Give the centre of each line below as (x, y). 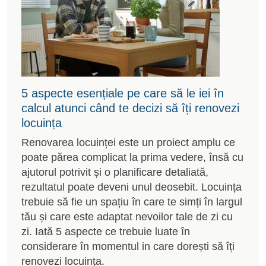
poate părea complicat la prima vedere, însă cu (132, 157)
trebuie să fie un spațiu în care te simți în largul (132, 202)
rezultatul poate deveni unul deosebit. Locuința (132, 187)
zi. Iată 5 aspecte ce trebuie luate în (106, 231)
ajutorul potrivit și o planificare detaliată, (115, 172)
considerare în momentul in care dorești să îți (128, 246)
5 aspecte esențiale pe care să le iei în (123, 93)
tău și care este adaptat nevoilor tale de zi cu (127, 216)
